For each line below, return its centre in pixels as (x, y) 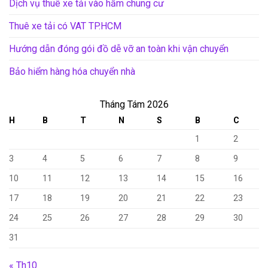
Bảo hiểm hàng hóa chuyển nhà (72, 72)
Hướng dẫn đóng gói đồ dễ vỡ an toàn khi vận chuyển (119, 49)
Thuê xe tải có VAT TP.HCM (65, 26)
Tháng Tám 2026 (134, 105)
